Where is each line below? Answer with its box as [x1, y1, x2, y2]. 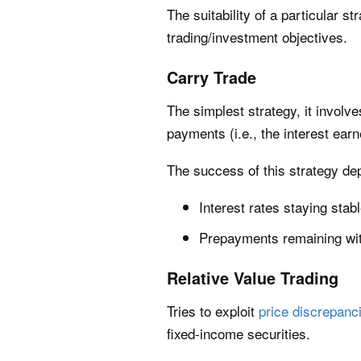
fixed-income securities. [167, 323, 310, 343]
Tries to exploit [167, 301, 259, 321]
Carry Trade [167, 66, 256, 89]
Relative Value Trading [167, 267, 338, 289]
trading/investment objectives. [167, 27, 347, 47]
